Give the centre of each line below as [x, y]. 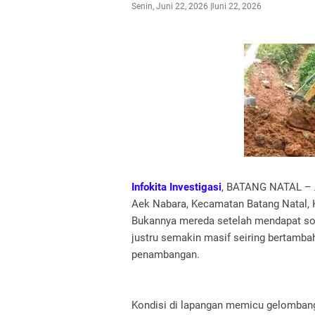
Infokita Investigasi [176, 187]
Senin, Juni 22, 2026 [170, 6]
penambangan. [166, 255]
